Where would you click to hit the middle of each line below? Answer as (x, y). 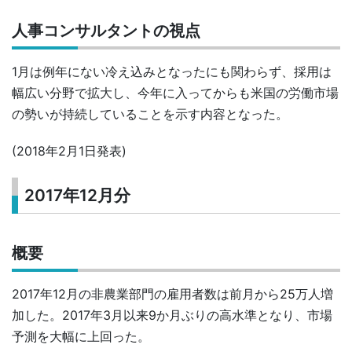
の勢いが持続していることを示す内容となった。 (150, 114)
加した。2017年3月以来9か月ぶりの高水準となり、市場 (172, 315)
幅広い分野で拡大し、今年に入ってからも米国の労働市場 (175, 93)
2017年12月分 (78, 196)
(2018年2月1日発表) (69, 151)
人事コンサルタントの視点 (106, 31)
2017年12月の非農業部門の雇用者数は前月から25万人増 (172, 293)
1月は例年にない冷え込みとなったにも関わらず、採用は (172, 72)
